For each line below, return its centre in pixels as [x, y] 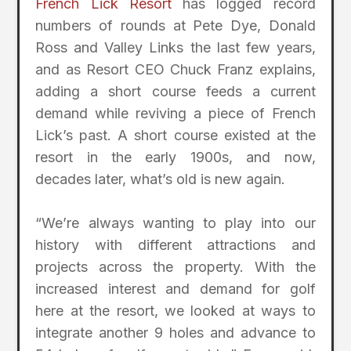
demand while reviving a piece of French [175, 113]
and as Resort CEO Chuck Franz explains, [175, 69]
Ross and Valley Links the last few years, [175, 47]
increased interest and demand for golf [175, 289]
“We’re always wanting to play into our [175, 223]
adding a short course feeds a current [175, 91]
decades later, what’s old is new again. [161, 179]
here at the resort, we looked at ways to [175, 311]
